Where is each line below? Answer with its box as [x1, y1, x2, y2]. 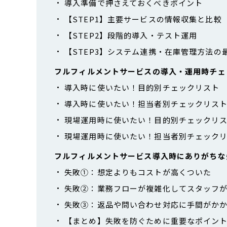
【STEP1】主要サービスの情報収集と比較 [64, 13, 222, 24]
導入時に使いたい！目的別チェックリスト [64, 82, 220, 93]
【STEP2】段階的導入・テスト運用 [64, 29, 198, 41]
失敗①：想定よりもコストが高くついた [64, 166, 212, 177]
